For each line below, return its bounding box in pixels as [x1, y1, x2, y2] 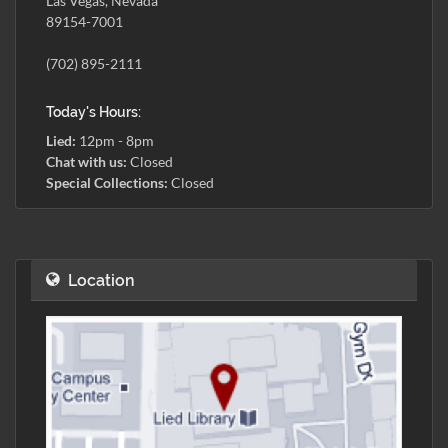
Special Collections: [46, 174, 168, 191]
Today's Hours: [46, 104, 141, 120]
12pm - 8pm [76, 132, 154, 149]
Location [68, 271, 135, 290]
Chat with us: [46, 153, 127, 170]
